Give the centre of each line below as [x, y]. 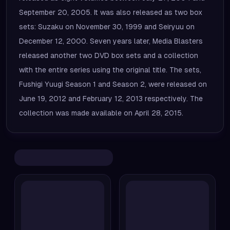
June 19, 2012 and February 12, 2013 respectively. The [111, 99]
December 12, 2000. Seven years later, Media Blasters [111, 41]
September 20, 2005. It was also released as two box [111, 12]
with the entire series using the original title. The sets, [110, 70]
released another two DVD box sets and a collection [109, 55]
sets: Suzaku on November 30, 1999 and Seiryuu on [107, 27]
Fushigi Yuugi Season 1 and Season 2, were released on [113, 84]
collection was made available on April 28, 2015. [101, 113]
